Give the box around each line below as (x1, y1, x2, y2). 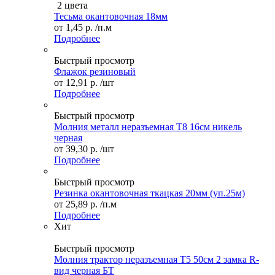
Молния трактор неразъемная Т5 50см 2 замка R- (54, 254, 259, 265)
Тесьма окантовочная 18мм (54, 11, 168, 22)
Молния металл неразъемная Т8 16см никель (54, 122, 242, 133)
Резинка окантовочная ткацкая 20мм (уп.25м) (54, 188, 245, 199)
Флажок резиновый (54, 66, 136, 77)
